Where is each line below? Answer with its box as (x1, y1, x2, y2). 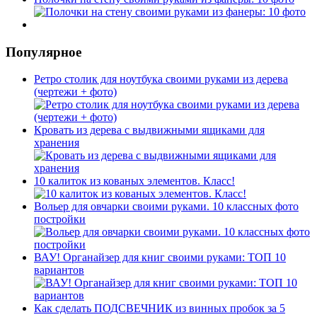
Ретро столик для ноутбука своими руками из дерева (34, 73, 288, 86)
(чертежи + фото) (34, 86, 117, 98)
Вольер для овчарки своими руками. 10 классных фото (34, 200, 299, 213)
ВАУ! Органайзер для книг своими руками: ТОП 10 (34, 251, 286, 264)
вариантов (34, 264, 84, 277)
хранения (34, 137, 79, 149)
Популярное (6, 44, 81, 59)
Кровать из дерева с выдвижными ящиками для (34, 124, 265, 137)
